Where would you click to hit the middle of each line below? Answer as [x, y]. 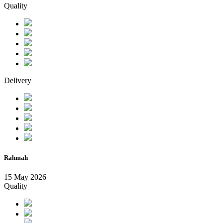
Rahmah [16, 158]
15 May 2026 [25, 177]
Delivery [18, 80]
